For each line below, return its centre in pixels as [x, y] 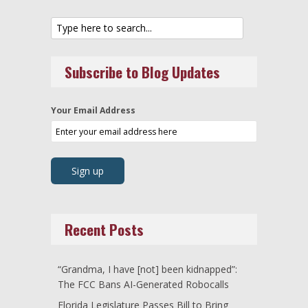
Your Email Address [93, 111]
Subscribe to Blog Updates [142, 72]
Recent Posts [104, 229]
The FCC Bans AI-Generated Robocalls [143, 284]
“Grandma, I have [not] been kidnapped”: [147, 269]
